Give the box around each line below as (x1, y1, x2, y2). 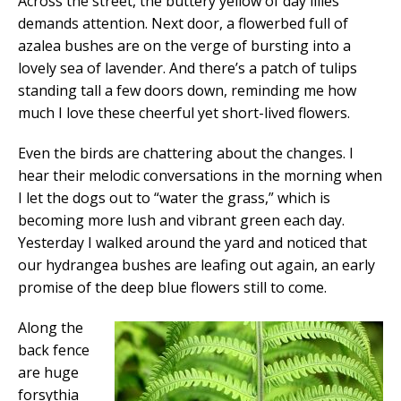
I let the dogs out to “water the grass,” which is (18, 187, 330, 208)
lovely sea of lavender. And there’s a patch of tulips (18, 57, 357, 78)
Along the (18, 317, 83, 337)
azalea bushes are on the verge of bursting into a (18, 35, 351, 55)
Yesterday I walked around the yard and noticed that (18, 232, 367, 252)
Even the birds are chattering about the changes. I (18, 142, 354, 163)
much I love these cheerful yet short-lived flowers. (18, 102, 350, 123)
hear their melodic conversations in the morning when (18, 165, 382, 185)
